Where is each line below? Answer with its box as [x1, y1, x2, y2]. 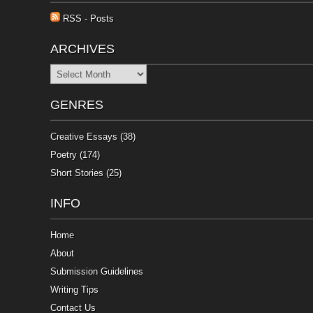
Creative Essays [50, 131, 117, 143]
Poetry [50, 150, 77, 161]
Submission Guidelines [50, 266, 143, 277]
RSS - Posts [60, 13, 114, 24]
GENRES [50, 98, 103, 112]
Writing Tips [50, 284, 99, 296]
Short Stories [50, 168, 103, 179]
